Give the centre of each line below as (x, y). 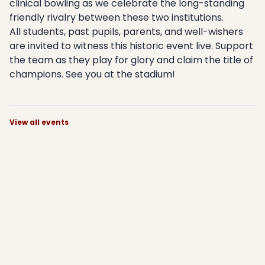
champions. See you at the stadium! (92, 75)
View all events (39, 122)
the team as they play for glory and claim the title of (131, 60)
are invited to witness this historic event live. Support (131, 46)
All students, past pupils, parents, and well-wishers (126, 32)
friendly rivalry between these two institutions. (117, 18)
